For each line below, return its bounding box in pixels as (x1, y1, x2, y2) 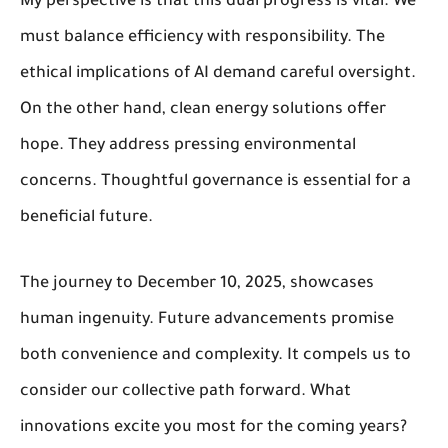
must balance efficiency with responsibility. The (20, 28, 385, 47)
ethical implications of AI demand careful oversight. (20, 64, 416, 83)
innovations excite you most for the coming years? (20, 418, 407, 437)
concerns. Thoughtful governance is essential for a (20, 172, 411, 191)
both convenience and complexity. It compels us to (20, 346, 411, 365)
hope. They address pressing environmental (20, 136, 356, 155)
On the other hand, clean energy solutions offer (20, 100, 386, 119)
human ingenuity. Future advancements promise (20, 310, 394, 329)
